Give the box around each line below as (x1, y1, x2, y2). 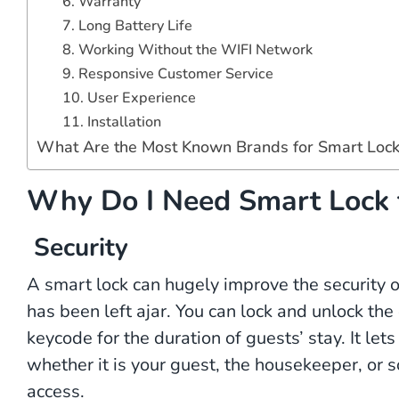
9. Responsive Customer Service (61, 63, 273, 84)
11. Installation (61, 111, 161, 132)
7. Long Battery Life (61, 15, 192, 36)
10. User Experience (61, 87, 196, 108)
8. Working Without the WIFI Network (61, 39, 313, 60)
